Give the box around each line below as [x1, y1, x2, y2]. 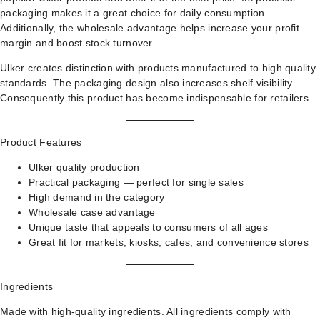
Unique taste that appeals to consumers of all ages [29, 221, 268, 233]
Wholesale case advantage [29, 206, 156, 218]
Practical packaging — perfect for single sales [29, 176, 244, 188]
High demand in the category [29, 191, 165, 203]
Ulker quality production [29, 161, 140, 173]
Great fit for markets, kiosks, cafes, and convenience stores [29, 236, 309, 248]
